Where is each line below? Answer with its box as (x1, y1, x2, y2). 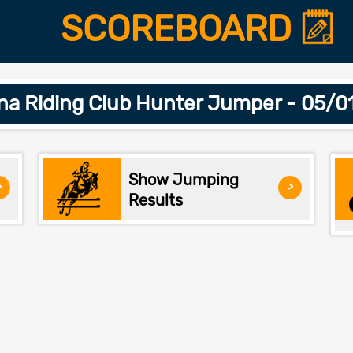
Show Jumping (128, 169, 239, 189)
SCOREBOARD (61, 8, 300, 50)
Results (128, 190, 183, 210)
